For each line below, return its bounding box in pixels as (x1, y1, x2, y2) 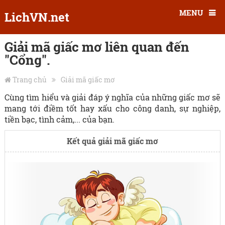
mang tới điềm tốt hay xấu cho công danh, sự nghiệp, (4, 103, 221, 114)
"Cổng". (4, 51, 50, 68)
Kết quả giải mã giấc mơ (66, 136, 158, 146)
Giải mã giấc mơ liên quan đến (4, 38, 189, 55)
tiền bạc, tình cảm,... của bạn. (4, 114, 115, 125)
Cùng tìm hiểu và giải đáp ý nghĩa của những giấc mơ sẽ (4, 92, 221, 102)
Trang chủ (12, 75, 47, 84)
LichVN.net (4, 9, 69, 25)
